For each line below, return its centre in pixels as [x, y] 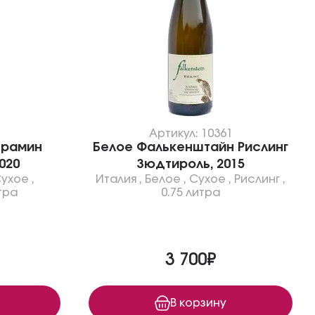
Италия [116, 179]
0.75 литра [191, 193]
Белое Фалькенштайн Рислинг [191, 148]
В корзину [198, 303]
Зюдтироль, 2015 [191, 165]
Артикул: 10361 [191, 134]
